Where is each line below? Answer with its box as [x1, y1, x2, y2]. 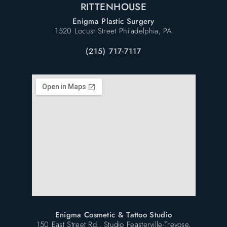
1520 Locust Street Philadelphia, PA [55, 25, 172, 36]
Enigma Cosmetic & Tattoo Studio [55, 209, 172, 220]
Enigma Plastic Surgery [72, 15, 155, 27]
